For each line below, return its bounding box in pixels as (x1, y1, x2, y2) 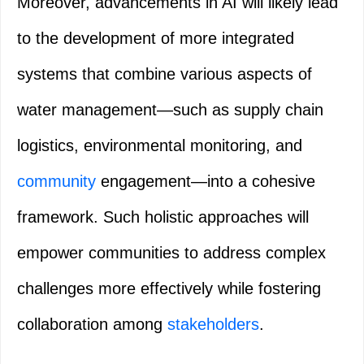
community (17, 172, 96, 191)
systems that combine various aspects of (17, 65, 312, 84)
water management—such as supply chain (17, 101, 323, 119)
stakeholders (167, 315, 259, 334)
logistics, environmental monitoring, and (17, 136, 302, 155)
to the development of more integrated (17, 29, 294, 48)
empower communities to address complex (17, 244, 326, 262)
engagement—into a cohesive (96, 172, 315, 191)
